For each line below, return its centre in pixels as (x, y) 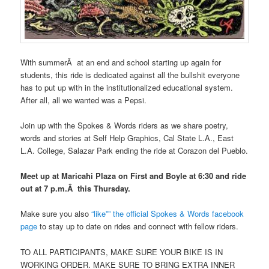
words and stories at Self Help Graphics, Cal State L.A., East (127, 138)
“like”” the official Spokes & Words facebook (167, 214)
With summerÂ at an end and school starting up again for (121, 62)
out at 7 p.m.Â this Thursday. (76, 189)
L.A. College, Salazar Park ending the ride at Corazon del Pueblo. (134, 151)
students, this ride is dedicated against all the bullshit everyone (130, 75)
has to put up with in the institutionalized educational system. (127, 87)
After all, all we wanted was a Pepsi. (84, 100)
